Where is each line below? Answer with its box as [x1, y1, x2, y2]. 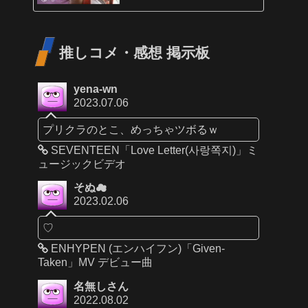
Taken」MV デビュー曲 [38, 256, 153, 269]
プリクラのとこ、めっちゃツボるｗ [43, 123, 219, 136]
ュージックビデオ [38, 158, 126, 170]
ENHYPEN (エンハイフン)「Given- [48, 243, 225, 255]
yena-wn [74, 83, 118, 96]
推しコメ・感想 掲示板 [59, 45, 210, 61]
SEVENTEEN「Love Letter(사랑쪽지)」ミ [48, 144, 258, 157]
